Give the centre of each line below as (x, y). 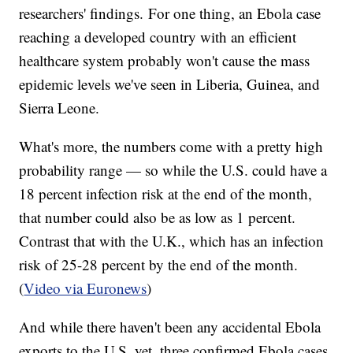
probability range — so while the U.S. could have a (173, 170)
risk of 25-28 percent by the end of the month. (159, 265)
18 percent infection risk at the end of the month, (166, 194)
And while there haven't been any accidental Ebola (170, 327)
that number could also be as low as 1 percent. (158, 217)
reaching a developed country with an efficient (158, 37)
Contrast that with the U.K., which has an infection (172, 241)
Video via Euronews (85, 288)
